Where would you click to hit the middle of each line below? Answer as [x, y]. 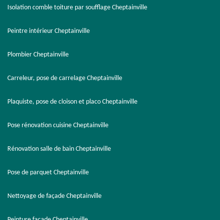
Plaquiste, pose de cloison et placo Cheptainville [72, 102]
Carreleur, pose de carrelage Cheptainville [65, 78]
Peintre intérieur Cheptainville [49, 31]
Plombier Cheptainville [38, 55]
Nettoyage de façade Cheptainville [55, 196]
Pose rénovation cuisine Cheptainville [58, 125]
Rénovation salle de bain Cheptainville [59, 149]
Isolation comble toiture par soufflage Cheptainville [77, 8]
